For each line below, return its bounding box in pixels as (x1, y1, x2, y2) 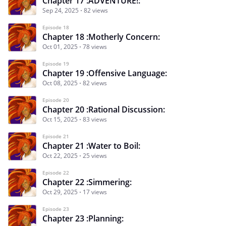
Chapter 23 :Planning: (42, 212, 124, 224)
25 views (83, 151, 107, 160)
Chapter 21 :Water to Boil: (42, 140, 140, 151)
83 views (83, 115, 107, 124)
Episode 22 (42, 168, 69, 176)
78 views (83, 42, 107, 51)
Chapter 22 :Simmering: (42, 176, 132, 188)
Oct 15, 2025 (42, 115, 78, 124)
